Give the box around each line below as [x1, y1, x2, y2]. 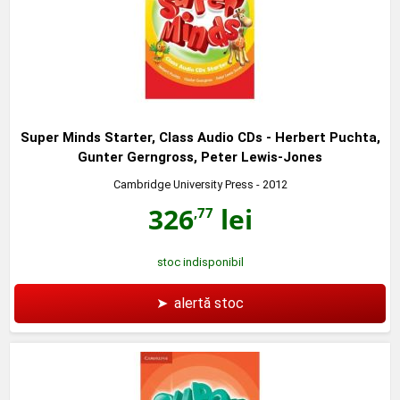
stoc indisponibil [156, 254, 244, 269]
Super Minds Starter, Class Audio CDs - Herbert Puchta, [20, 129, 380, 146]
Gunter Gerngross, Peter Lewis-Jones [78, 148, 322, 165]
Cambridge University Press [112, 177, 254, 191]
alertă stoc [174, 294, 244, 312]
